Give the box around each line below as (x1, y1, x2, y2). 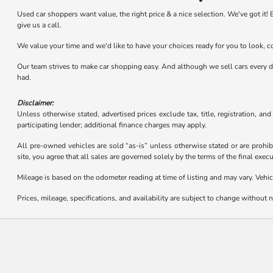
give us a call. (17, 19, 62, 30)
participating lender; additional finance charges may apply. (17, 119, 207, 130)
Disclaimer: (17, 97, 54, 108)
